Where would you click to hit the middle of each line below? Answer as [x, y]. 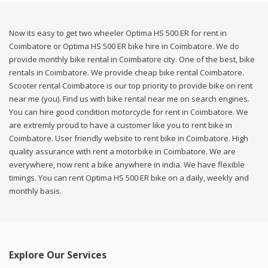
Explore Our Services [58, 255]
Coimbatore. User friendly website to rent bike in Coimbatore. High [129, 138]
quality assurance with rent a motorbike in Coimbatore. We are [122, 152]
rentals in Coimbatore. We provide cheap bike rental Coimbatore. [127, 73]
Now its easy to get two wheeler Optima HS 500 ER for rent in [118, 33]
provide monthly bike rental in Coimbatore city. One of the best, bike [132, 60]
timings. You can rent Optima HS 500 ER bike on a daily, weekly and [129, 178]
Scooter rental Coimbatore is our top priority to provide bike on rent [131, 86]
